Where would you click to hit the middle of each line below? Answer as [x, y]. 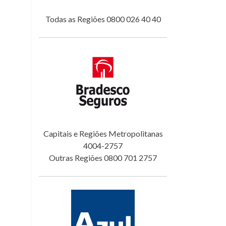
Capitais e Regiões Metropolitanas [103, 134]
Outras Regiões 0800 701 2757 [103, 158]
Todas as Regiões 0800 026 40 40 [103, 19]
